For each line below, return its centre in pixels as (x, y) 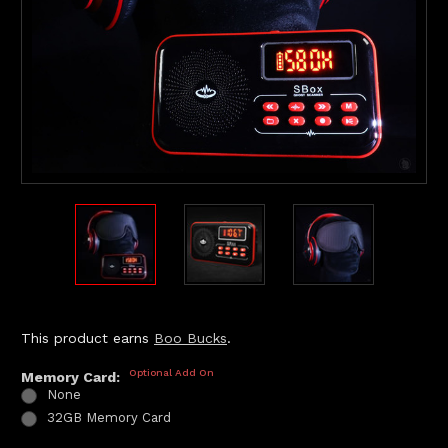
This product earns (87, 337)
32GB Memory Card (108, 417)
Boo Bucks (190, 337)
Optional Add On (171, 372)
